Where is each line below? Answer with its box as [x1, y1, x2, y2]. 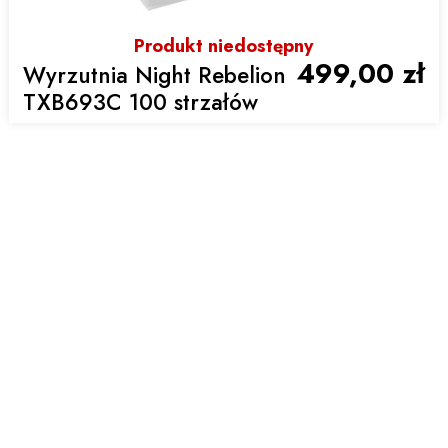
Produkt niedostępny [134, 33, 314, 60]
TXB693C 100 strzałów [22, 86, 258, 119]
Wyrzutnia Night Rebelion [22, 59, 286, 92]
